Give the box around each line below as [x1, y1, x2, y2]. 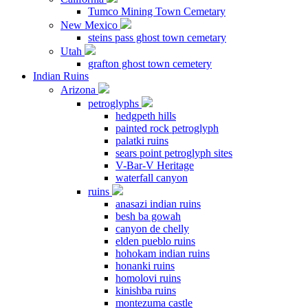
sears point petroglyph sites [115, 147, 232, 159]
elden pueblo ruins [115, 235, 195, 247]
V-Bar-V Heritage [115, 159, 194, 171]
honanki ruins [115, 260, 175, 272]
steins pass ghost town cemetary [88, 32, 226, 43]
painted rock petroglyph [115, 122, 219, 134]
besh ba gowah [115, 210, 181, 222]
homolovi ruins [115, 272, 181, 284]
